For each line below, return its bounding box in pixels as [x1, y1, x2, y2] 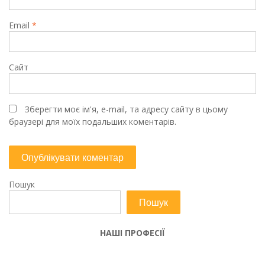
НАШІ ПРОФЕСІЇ [100, 227, 165, 238]
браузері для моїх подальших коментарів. [9, 115, 176, 127]
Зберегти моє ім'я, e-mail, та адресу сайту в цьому [25, 103, 228, 115]
